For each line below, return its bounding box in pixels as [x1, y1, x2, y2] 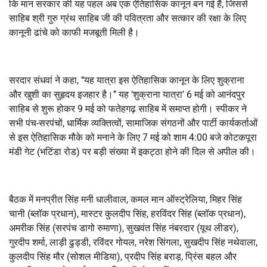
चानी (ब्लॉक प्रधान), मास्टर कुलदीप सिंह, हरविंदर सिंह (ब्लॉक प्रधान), [9, 207, 246, 219]
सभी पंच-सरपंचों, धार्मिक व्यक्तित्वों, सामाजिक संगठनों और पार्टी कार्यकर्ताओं [9, 117, 257, 129]
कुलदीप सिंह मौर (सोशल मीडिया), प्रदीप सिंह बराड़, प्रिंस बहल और [9, 250, 237, 262]
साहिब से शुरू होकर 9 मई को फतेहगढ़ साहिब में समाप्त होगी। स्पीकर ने [9, 103, 247, 114]
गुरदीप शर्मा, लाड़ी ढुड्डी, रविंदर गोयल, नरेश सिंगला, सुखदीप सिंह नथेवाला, [9, 236, 257, 248]
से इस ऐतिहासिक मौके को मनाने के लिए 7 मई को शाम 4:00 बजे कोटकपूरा [9, 131, 257, 143]
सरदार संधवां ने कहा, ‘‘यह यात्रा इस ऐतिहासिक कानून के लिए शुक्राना [9, 74, 244, 86]
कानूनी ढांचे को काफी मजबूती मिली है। [9, 26, 139, 38]
